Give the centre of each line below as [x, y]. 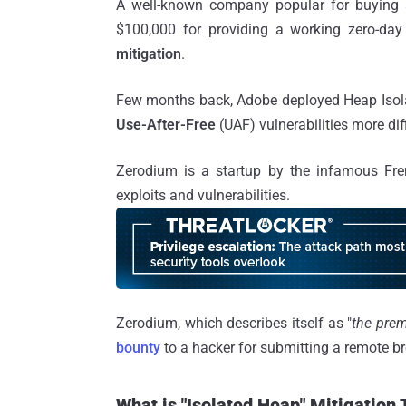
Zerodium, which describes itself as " [234, 323]
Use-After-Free [166, 124]
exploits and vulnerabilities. [203, 195]
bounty [138, 347]
